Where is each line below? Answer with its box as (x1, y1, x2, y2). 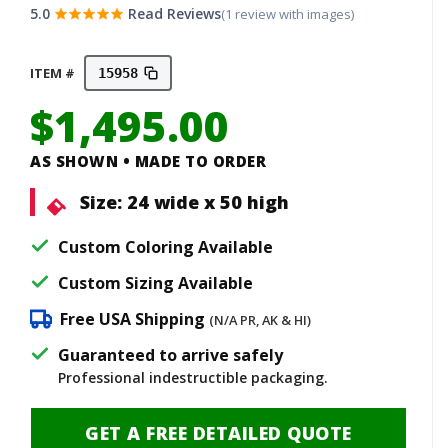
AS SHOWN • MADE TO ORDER (30, 151, 266, 172)
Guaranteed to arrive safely (58, 344, 283, 367)
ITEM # (30, 64, 75, 83)
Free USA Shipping (60, 308, 205, 331)
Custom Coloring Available (58, 236, 273, 259)
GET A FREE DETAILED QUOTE (85, 421, 352, 446)
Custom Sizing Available (58, 272, 253, 295)
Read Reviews (128, 4, 221, 24)
